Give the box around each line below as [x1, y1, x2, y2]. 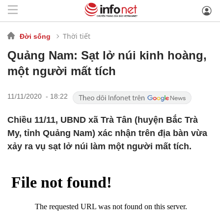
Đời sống [20, 32, 51, 40]
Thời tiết [63, 31, 90, 41]
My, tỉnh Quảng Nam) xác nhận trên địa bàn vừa [7, 128, 207, 138]
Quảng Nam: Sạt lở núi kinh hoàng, [7, 49, 207, 62]
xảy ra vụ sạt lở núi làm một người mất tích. [7, 141, 192, 151]
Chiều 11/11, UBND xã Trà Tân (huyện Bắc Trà [7, 115, 198, 125]
